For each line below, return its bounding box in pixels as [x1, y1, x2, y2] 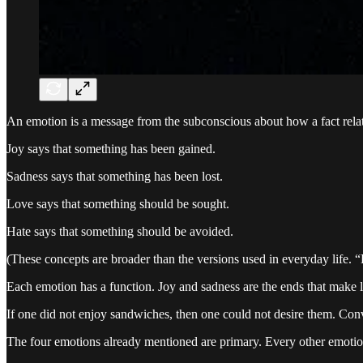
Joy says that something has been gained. [6, 141, 216, 156]
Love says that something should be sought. [6, 196, 229, 211]
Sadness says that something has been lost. [6, 169, 223, 183]
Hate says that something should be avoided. [6, 224, 233, 238]
